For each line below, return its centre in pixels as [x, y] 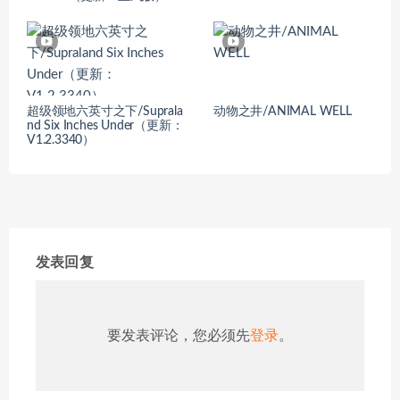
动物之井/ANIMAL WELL [283, 111]
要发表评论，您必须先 [179, 335]
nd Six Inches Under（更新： [105, 125]
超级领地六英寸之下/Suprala [105, 111]
